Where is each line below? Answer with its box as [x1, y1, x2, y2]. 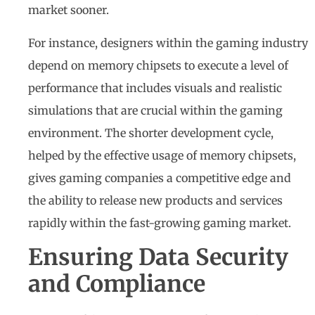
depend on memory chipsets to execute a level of [28, 58, 288, 72]
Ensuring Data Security [28, 243, 288, 272]
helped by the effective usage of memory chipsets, [28, 148, 296, 162]
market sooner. [28, 3, 109, 18]
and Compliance [28, 270, 205, 299]
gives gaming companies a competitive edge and [28, 170, 291, 185]
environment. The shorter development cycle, [28, 125, 274, 140]
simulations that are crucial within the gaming [28, 103, 283, 117]
